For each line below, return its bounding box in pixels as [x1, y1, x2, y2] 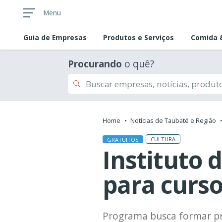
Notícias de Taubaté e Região [130, 116, 216, 125]
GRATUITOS [107, 135, 139, 143]
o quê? [122, 57, 154, 71]
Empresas [52, 33, 87, 43]
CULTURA [151, 135, 175, 143]
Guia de [23, 33, 52, 43]
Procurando [68, 57, 122, 71]
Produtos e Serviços [103, 33, 174, 43]
